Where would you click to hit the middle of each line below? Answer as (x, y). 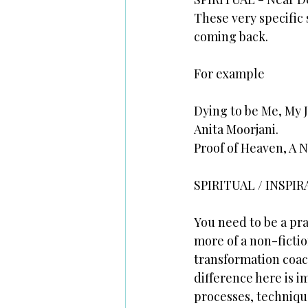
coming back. (231, 36)
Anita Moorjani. (236, 129)
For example (229, 74)
